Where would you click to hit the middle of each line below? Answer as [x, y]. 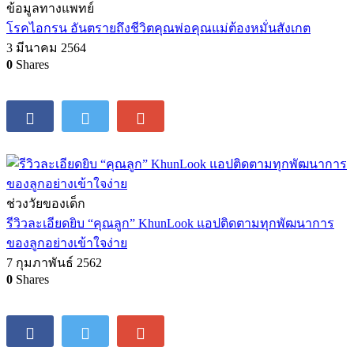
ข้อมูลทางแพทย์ [50, 9]
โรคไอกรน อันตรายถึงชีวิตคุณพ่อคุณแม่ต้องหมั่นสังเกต [158, 28]
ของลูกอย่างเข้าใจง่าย [67, 243]
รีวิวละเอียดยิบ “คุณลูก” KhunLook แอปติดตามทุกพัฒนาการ [170, 224]
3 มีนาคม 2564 [46, 48]
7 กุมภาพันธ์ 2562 [54, 263]
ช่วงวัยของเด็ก [46, 204]
